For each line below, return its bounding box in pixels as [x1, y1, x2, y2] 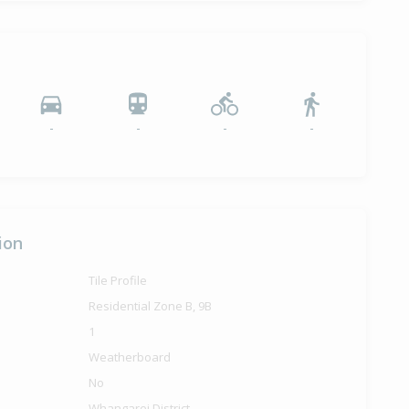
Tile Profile [89, 272, 148, 289]
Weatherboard [89, 349, 172, 366]
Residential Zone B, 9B [89, 298, 213, 315]
